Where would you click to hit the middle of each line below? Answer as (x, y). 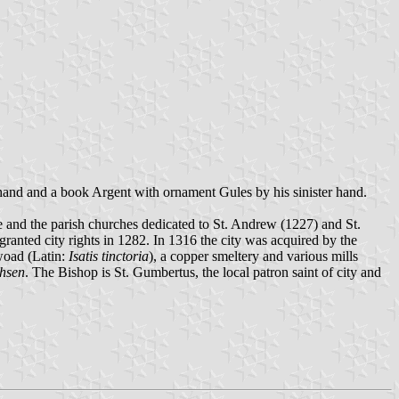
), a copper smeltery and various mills (253, 256)
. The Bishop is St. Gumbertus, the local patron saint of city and (203, 273)
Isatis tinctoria (109, 256)
